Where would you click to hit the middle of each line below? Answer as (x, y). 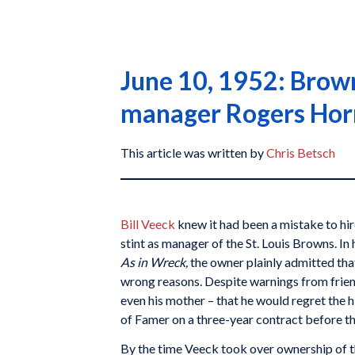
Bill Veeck (148, 223)
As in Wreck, (155, 261)
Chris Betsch (301, 153)
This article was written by (193, 153)
